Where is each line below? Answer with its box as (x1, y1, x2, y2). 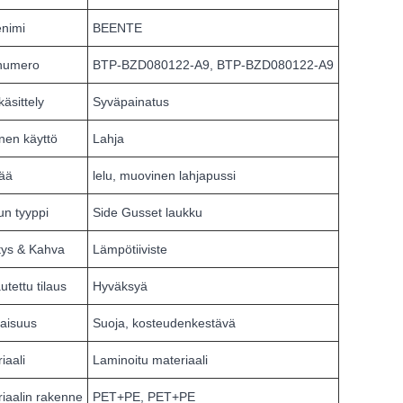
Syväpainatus (93, 94, 169, 110)
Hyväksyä (93, 279, 148, 294)
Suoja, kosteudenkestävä (93, 316, 236, 331)
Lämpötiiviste (93, 242, 167, 257)
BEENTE (93, 21, 142, 36)
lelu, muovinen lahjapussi (93, 168, 236, 184)
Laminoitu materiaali (93, 353, 208, 368)
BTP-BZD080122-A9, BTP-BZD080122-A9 (93, 58, 334, 73)
